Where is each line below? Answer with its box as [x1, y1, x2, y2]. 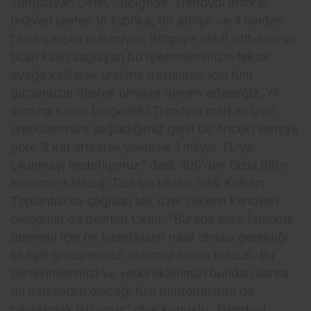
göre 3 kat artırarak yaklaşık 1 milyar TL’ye [10, 139, 254, 154]
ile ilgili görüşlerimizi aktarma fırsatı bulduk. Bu [10, 247, 275, 262]
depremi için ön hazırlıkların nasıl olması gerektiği [10, 229, 289, 244]
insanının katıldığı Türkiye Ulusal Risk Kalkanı [10, 175, 266, 190]
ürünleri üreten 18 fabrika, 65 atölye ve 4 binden [10, 12, 284, 28]
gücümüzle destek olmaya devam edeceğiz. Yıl [10, 85, 280, 100]
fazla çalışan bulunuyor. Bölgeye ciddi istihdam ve [10, 31, 297, 46]
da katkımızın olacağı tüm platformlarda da [10, 283, 255, 299]
